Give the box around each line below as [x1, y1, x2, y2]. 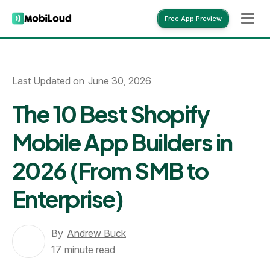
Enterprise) [12, 184, 124, 213]
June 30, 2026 [88, 75, 151, 87]
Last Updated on [12, 75, 84, 87]
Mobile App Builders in [12, 128, 233, 156]
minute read [64, 243, 115, 256]
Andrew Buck [67, 227, 126, 239]
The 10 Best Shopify [12, 99, 210, 128]
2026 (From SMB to [12, 156, 209, 184]
